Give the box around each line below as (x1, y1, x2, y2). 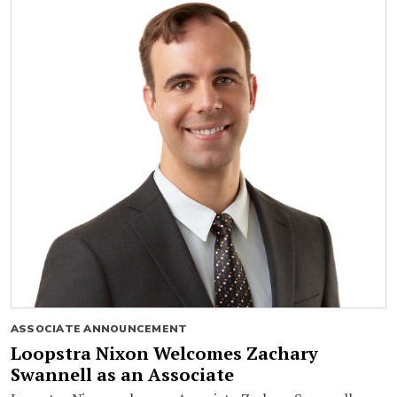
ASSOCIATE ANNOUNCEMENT (11, 321, 188, 336)
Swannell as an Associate (11, 362, 234, 386)
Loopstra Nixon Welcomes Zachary (11, 340, 318, 365)
